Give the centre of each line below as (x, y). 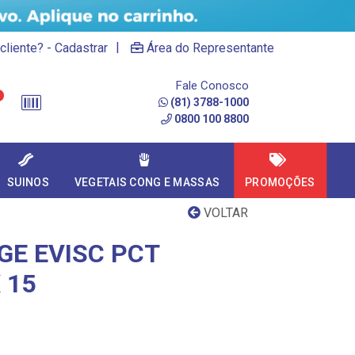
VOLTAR (224, 213)
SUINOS (28, 182)
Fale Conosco (212, 86)
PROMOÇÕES (280, 182)
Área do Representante (210, 48)
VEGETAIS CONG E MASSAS (147, 182)
